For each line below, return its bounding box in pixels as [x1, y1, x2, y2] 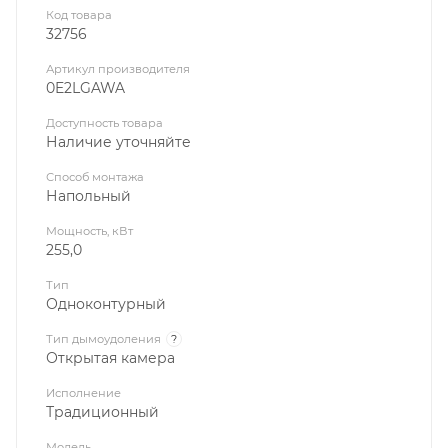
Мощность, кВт [46, 224, 133, 239]
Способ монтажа [46, 170, 144, 185]
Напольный [46, 187, 131, 206]
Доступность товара [46, 116, 163, 131]
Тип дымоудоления [46, 332, 161, 347]
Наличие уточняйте [46, 133, 191, 152]
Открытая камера [46, 349, 175, 368]
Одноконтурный [46, 295, 166, 314]
